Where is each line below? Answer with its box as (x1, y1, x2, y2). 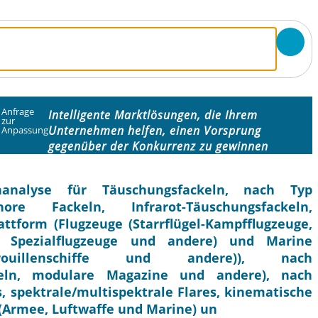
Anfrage (1, 104, 35, 118)
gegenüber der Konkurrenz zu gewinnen (48, 138, 269, 155)
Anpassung (1, 123, 49, 136)
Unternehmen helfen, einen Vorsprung (48, 123, 262, 139)
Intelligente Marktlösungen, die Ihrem (48, 107, 258, 124)
